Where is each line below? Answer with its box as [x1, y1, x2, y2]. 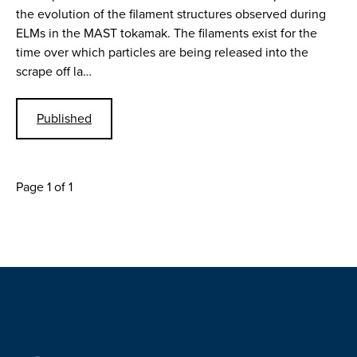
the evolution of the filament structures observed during [16, 4, 326, 23]
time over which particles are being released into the [16, 42, 308, 61]
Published [37, 109, 92, 128]
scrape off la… [16, 61, 92, 80]
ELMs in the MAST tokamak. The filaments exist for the [16, 23, 317, 42]
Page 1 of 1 [16, 178, 73, 197]
